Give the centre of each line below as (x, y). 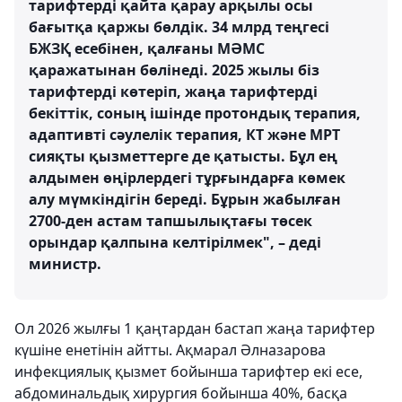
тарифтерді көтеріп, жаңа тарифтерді (173, 92)
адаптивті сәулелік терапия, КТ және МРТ (184, 135)
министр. (65, 264)
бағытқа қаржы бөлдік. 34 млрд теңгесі (179, 27)
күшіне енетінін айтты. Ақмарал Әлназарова (170, 350)
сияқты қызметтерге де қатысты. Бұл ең (183, 156)
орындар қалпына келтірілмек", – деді (175, 242)
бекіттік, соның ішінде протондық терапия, (195, 113)
